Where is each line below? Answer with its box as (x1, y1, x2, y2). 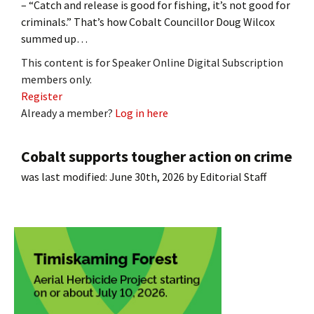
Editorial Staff (200, 169, 266, 184)
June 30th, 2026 (109, 169, 184, 184)
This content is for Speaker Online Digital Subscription (21, 55, 283, 69)
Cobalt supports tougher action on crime (21, 146, 292, 166)
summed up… (21, 31, 88, 46)
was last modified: (21, 169, 109, 184)
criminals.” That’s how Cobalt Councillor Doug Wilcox (21, 14, 275, 29)
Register (21, 88, 62, 103)
